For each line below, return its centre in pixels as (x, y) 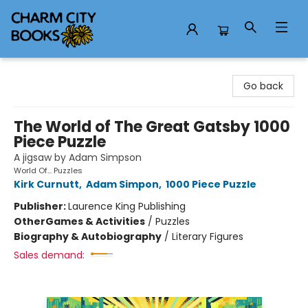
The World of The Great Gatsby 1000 (152, 127)
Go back (263, 86)
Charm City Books (53, 71)
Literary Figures (208, 236)
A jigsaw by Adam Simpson (78, 157)
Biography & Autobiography (88, 236)
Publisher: (41, 206)
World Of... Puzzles (48, 170)
